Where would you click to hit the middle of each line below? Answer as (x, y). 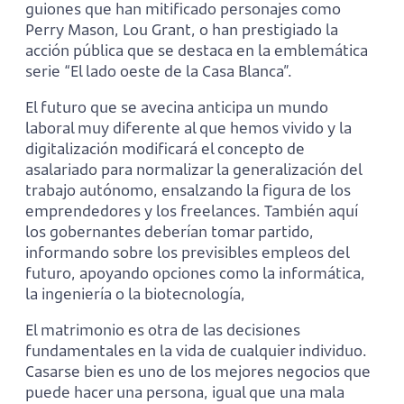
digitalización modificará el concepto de (165, 148)
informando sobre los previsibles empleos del (187, 252)
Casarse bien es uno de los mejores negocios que (198, 371)
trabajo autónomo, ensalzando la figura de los (188, 189)
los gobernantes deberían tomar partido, (170, 231)
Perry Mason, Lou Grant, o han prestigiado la (182, 29)
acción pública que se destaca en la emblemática (197, 50)
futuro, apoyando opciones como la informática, (195, 272)
